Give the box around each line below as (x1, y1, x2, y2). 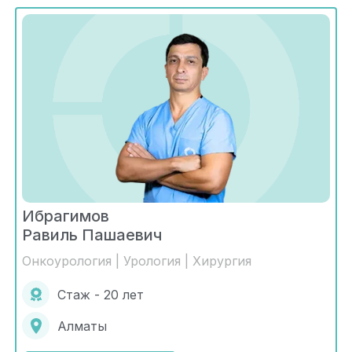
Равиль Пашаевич (22, 225, 162, 245)
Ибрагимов (22, 207, 109, 226)
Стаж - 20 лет (57, 286, 144, 302)
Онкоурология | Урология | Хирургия (22, 253, 251, 269)
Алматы (57, 317, 107, 334)
